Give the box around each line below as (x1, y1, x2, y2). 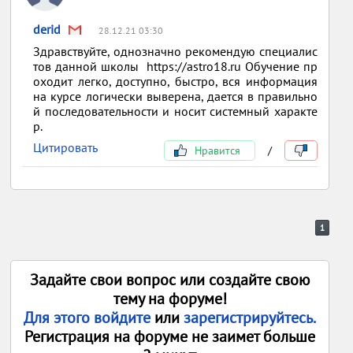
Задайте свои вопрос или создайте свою (30, 269, 310, 290)
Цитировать (33, 139, 98, 155)
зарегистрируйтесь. (184, 307, 317, 328)
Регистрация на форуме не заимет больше (24, 326, 316, 347)
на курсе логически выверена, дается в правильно (33, 88, 318, 104)
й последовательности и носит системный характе (33, 103, 318, 119)
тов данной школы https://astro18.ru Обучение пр (33, 58, 318, 74)
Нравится (191, 143, 240, 158)
